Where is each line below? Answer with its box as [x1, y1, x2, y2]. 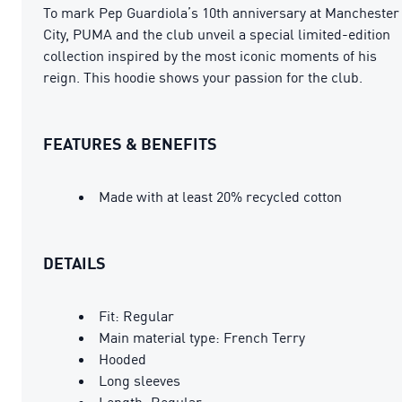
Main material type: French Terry [99, 328, 305, 346]
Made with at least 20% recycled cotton [99, 187, 342, 205]
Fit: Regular [99, 306, 174, 325]
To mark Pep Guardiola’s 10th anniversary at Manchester [43, 3, 399, 22]
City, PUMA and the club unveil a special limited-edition [43, 24, 390, 43]
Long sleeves [99, 371, 180, 389]
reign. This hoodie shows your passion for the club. [43, 67, 363, 86]
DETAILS [43, 252, 106, 273]
